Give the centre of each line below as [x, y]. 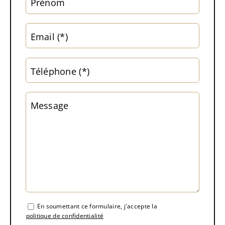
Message [49, 106]
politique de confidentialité [65, 215]
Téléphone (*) [60, 71]
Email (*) [49, 37]
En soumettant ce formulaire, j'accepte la [97, 206]
